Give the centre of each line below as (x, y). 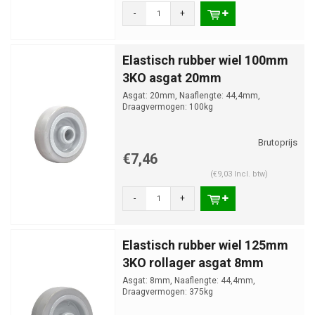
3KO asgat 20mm (172, 78)
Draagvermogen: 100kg (168, 107)
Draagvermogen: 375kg (168, 292)
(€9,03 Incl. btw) (239, 174)
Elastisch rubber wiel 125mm (205, 245)
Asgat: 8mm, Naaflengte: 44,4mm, (189, 281)
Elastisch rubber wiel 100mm (205, 60)
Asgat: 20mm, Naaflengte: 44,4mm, (191, 96)
